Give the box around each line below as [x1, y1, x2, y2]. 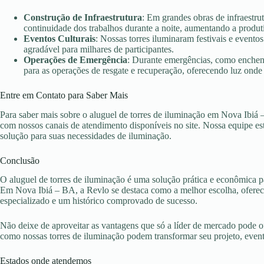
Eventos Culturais [24, 33, 95, 44]
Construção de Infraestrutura [24, 12, 142, 22]
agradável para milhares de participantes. [24, 44, 174, 54]
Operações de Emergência [24, 54, 127, 65]
